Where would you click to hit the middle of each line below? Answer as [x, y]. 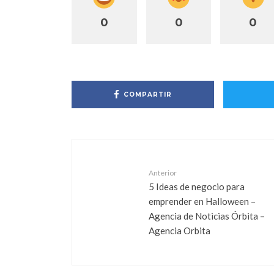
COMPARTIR [148, 94]
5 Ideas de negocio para [197, 186]
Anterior [163, 173]
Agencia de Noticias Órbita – [207, 216]
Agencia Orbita [180, 230]
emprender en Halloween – [202, 201]
